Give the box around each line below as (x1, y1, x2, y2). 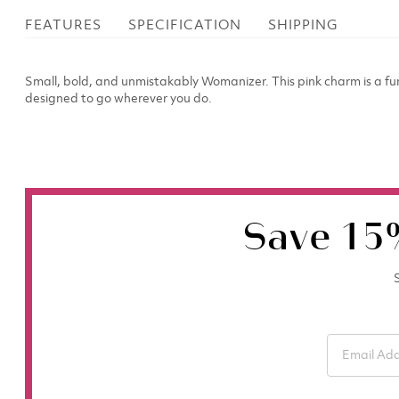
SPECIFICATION (128, 20, 241, 32)
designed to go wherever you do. (25, 94, 212, 105)
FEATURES (25, 20, 102, 32)
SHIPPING (268, 20, 338, 32)
